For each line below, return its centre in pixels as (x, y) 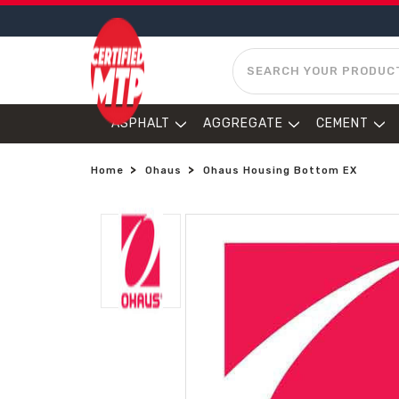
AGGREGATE (243, 123)
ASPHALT (141, 123)
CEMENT (342, 123)
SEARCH (259, 57)
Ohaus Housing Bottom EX (280, 171)
